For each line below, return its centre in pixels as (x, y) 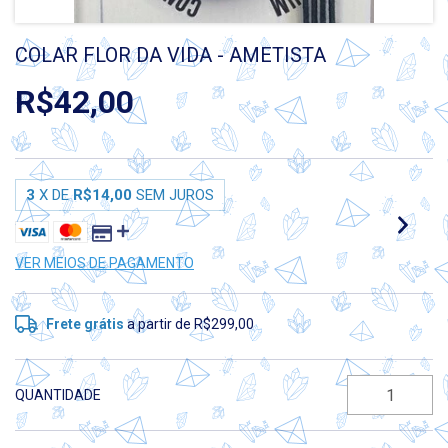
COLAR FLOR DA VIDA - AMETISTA (170, 55)
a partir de (161, 324)
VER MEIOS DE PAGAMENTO (104, 263)
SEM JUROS (175, 195)
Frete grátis (85, 324)
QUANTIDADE (58, 395)
